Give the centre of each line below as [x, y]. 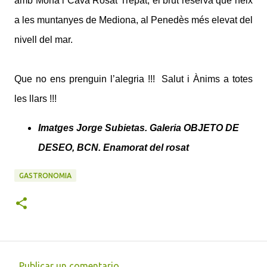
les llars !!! [35, 99]
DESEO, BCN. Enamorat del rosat [114, 148]
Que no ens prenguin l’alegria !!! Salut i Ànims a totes [133, 79]
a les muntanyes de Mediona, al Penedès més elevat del [133, 20]
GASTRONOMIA [45, 176]
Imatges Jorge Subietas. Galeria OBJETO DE [139, 128]
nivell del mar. [44, 40]
